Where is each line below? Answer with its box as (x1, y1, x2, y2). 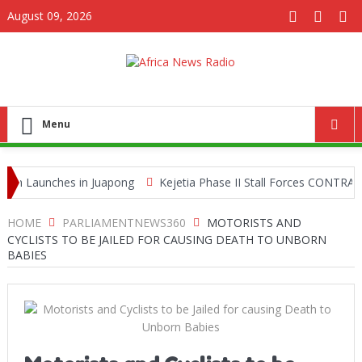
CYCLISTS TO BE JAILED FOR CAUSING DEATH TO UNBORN (6, 231, 326, 247)
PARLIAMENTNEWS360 (61, 214, 186, 230)
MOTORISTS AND (206, 214, 301, 230)
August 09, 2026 (6, 8, 92, 23)
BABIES (6, 246, 47, 263)
